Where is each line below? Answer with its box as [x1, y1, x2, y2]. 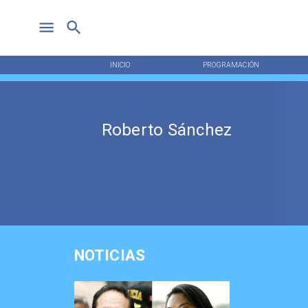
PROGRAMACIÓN [202, 60, 259, 69]
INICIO [109, 60, 131, 69]
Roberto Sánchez [101, 120, 232, 140]
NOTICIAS [74, 246, 146, 265]
